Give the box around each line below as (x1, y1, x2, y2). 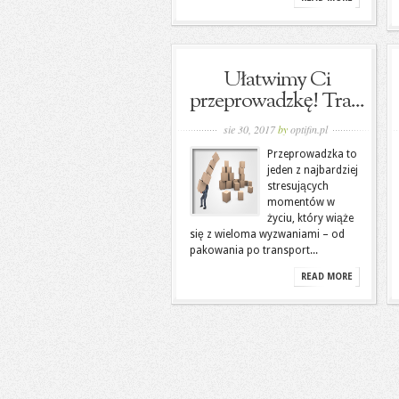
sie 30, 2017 (223, 122, 278, 136)
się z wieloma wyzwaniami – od (190, 228, 345, 240)
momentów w (267, 196, 335, 208)
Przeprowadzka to (267, 148, 357, 160)
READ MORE (301, 272, 353, 281)
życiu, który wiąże (267, 212, 354, 224)
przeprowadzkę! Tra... (190, 86, 364, 117)
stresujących (267, 180, 329, 192)
